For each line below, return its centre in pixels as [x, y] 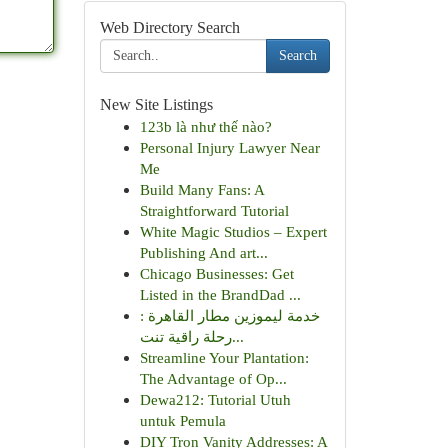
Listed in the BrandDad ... [220, 294]
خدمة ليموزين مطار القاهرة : [229, 315]
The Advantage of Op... [213, 378]
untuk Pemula [182, 420]
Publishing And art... [203, 252]
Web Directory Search [169, 27]
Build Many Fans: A [201, 189]
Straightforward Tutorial [214, 210]
